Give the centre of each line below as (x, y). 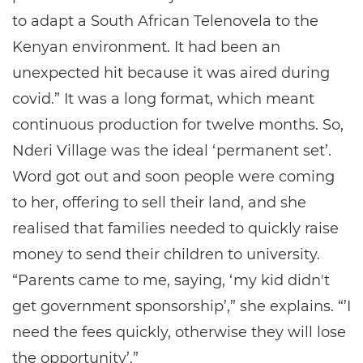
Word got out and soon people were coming (173, 177)
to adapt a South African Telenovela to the (165, 21)
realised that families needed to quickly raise (175, 228)
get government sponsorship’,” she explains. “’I (181, 306)
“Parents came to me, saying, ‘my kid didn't (171, 280)
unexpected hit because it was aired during (171, 73)
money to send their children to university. (166, 254)
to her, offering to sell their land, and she (159, 203)
